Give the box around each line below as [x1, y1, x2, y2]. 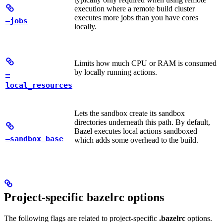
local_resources [5, 80, 72, 90]
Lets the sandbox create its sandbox [74, 109, 185, 118]
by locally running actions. [74, 68, 157, 77]
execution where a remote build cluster [74, 4, 195, 13]
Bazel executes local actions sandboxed [74, 127, 197, 136]
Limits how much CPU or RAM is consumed [74, 59, 217, 68]
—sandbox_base [5, 134, 63, 143]
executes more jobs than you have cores [74, 13, 198, 22]
